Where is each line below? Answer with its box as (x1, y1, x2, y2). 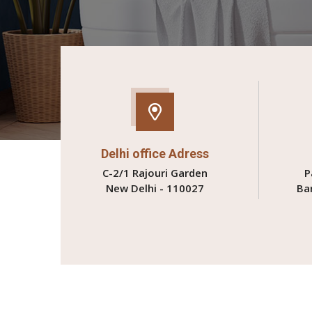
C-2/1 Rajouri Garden (102, 166, 208, 180)
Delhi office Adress (100, 146, 209, 161)
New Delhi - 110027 (105, 181, 204, 195)
